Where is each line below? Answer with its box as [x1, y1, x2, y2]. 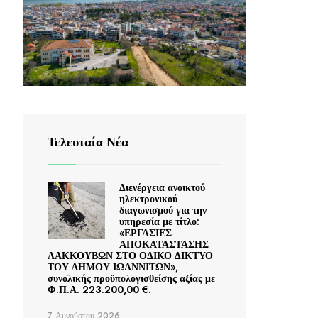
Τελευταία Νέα [48, 133, 128, 152]
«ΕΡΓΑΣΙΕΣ [119, 226, 172, 241]
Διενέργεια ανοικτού [119, 180, 205, 195]
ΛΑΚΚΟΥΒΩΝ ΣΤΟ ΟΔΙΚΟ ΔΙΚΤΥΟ [48, 248, 213, 263]
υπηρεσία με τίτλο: [119, 214, 199, 229]
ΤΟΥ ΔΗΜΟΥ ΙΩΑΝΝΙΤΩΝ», [48, 260, 178, 275]
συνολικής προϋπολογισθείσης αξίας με [48, 271, 215, 286]
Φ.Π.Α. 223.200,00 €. [48, 283, 151, 297]
